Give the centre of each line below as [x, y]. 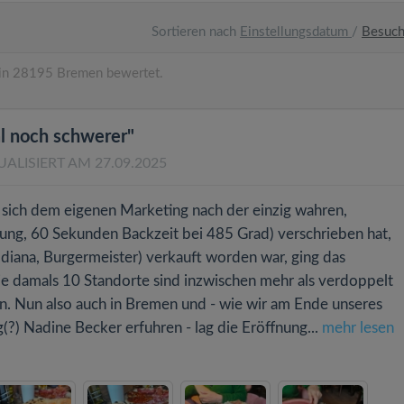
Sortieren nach [194, 32]
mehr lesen [358, 328]
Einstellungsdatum [296, 32]
